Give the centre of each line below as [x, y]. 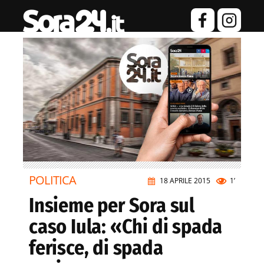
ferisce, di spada [96, 248]
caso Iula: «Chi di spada [126, 227]
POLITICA [53, 180]
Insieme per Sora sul [112, 206]
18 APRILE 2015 [185, 181]
